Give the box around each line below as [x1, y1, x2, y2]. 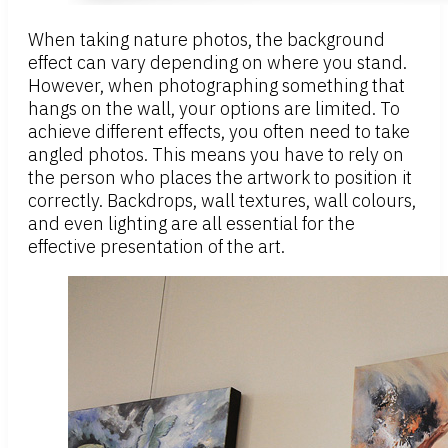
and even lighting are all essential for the [28, 212, 355, 236]
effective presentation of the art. [28, 235, 285, 259]
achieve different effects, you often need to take [28, 120, 410, 144]
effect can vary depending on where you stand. [28, 51, 407, 75]
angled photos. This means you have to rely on [28, 143, 404, 167]
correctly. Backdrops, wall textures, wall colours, [28, 189, 416, 213]
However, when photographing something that [28, 74, 405, 98]
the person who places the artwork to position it [28, 166, 412, 190]
